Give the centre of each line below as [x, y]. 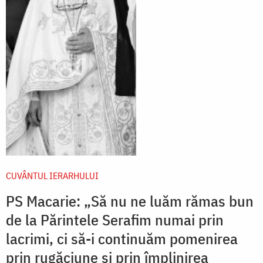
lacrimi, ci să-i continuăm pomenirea [122, 239]
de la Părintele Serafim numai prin [115, 220]
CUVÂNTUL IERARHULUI [52, 176]
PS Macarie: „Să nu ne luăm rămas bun [130, 201]
